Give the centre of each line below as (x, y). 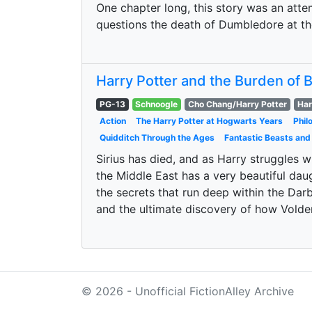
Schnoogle (157, 104)
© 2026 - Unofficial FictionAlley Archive (188, 291)
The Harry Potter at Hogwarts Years (210, 121)
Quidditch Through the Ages (157, 138)
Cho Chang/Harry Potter (237, 104)
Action (112, 121)
